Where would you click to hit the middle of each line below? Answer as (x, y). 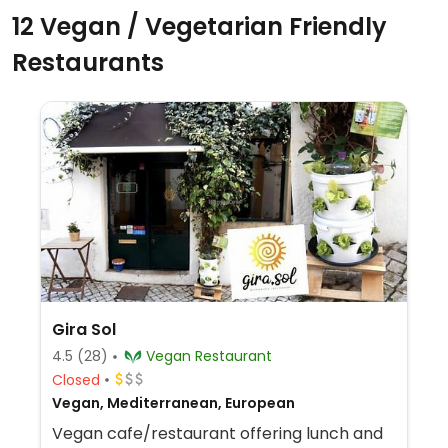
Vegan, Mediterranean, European (173, 403)
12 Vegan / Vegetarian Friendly (199, 26)
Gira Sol (83, 329)
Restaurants (88, 62)
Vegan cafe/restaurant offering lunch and (217, 433)
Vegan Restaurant (233, 356)
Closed (75, 379)
